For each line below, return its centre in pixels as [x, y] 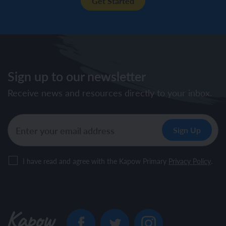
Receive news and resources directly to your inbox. [110, 93]
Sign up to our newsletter [77, 76]
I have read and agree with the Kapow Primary [96, 161]
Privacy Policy [190, 161]
